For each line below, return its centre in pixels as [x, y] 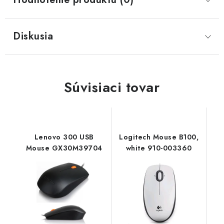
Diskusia [33, 36]
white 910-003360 [159, 148]
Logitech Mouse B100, [159, 137]
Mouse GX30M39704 [64, 148]
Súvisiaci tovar [112, 87]
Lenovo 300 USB [64, 137]
